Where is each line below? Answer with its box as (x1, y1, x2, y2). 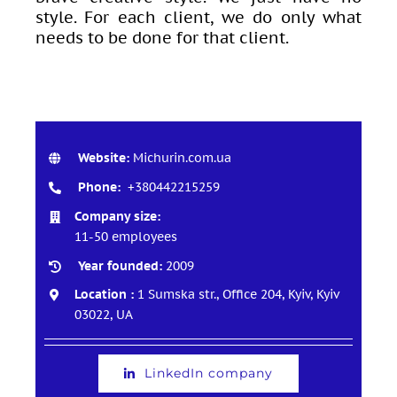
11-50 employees (74, 228, 177, 245)
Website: (74, 150, 133, 167)
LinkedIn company (144, 365, 273, 382)
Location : (74, 286, 137, 303)
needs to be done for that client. (35, 27, 289, 49)
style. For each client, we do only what (35, 7, 362, 28)
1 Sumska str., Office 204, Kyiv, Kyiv (136, 286, 339, 303)
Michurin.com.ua (132, 150, 231, 167)
